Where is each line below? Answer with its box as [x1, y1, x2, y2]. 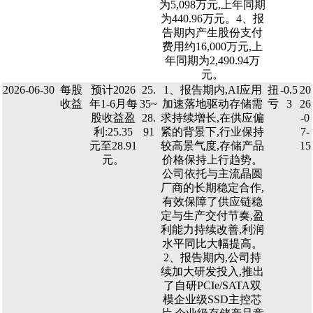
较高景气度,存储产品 [161, 140, 264, 152]
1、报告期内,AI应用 [163, 84, 262, 96]
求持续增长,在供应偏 [161, 112, 264, 124]
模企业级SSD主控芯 [163, 293, 262, 305]
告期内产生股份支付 [162, 27, 263, 38]
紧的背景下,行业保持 [161, 126, 264, 138]
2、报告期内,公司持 [163, 252, 261, 263]
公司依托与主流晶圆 [162, 168, 263, 180]
